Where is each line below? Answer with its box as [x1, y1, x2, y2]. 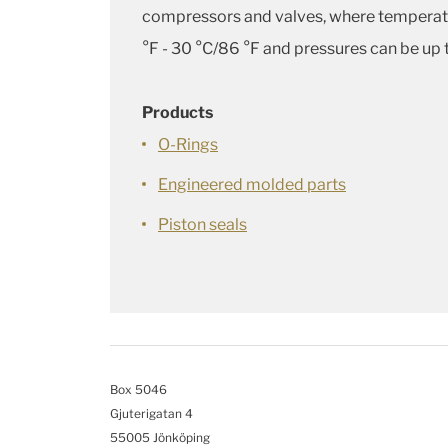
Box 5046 [110, 382, 167, 397]
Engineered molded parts [158, 175, 346, 194]
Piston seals [158, 215, 247, 234]
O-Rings [158, 135, 218, 154]
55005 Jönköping [110, 430, 210, 445]
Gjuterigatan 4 [110, 406, 193, 421]
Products [142, 103, 213, 122]
